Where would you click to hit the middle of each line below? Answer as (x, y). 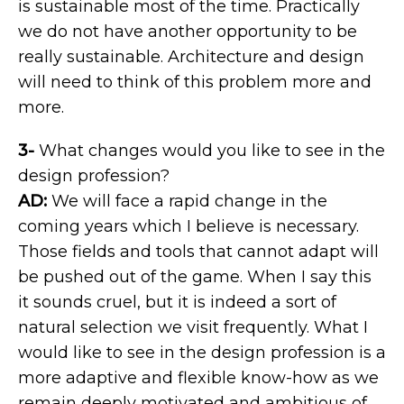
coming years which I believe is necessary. (188, 226)
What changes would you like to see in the (210, 151)
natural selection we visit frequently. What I (193, 327)
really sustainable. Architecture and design (191, 57)
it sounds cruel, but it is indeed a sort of (177, 302)
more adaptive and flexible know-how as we (198, 378)
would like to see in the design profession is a (202, 353)
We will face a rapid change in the (187, 201)
